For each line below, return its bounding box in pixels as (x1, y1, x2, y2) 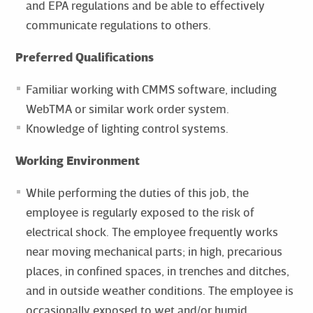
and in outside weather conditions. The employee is (25, 282, 293, 298)
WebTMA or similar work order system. (25, 101, 229, 116)
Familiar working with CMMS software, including (25, 81, 277, 96)
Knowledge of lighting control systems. (25, 120, 228, 136)
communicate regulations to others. (25, 17, 211, 32)
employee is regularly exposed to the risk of (25, 204, 254, 219)
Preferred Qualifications (15, 49, 154, 64)
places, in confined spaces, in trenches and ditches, (25, 263, 289, 278)
